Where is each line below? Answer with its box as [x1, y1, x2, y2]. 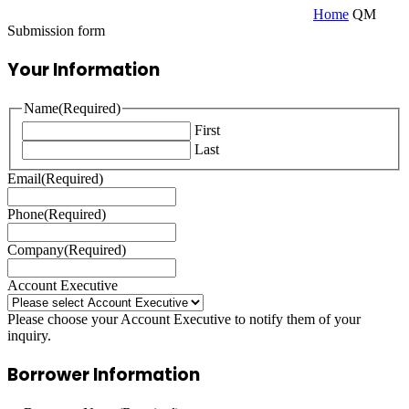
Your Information [7, 58, 160, 83]
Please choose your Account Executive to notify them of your [7, 311, 361, 328]
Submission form [7, 23, 105, 39]
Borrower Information [7, 362, 200, 388]
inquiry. [7, 328, 51, 344]
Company [7, 242, 64, 258]
